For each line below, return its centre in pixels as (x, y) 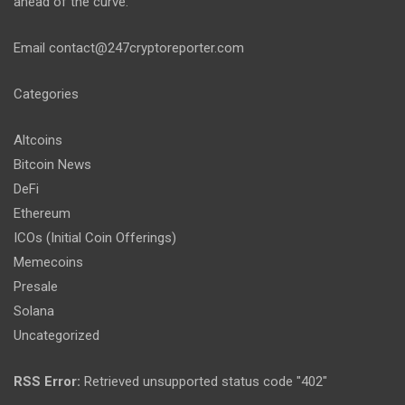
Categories (46, 94)
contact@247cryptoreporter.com (146, 47)
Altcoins (38, 140)
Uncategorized (57, 335)
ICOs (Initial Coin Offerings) (95, 237)
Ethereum (42, 213)
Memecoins (48, 262)
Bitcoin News (52, 164)
